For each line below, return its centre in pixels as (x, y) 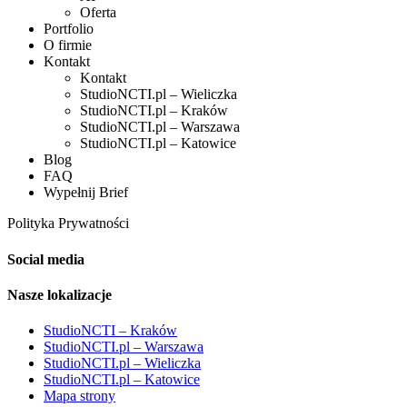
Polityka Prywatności (68, 223)
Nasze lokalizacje (60, 294)
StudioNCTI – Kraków (110, 331)
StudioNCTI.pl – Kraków (154, 111)
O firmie (68, 45)
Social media (46, 259)
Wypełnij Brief (86, 193)
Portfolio (69, 29)
